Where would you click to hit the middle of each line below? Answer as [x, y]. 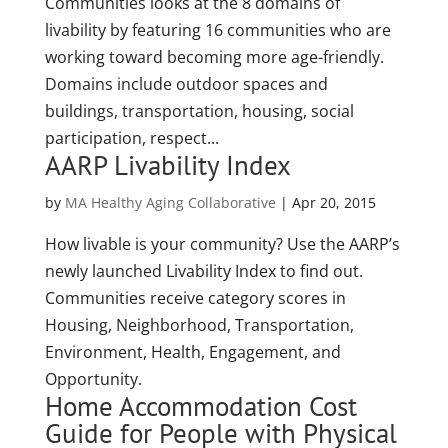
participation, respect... [131, 138]
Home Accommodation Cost [200, 406]
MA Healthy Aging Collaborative [170, 202]
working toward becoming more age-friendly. [214, 57]
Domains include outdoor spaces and [186, 84]
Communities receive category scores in [195, 298]
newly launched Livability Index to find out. [203, 271]
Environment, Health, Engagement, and [192, 352]
